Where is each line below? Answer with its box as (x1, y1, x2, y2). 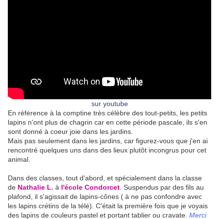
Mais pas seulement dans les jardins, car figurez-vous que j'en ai (8, 137, 208, 145)
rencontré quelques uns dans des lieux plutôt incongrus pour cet (8, 146, 206, 154)
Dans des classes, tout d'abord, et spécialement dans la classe (8, 174, 202, 182)
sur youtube (91, 100, 128, 108)
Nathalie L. (18, 183, 53, 192)
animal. (8, 155, 30, 164)
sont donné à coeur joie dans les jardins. (8, 128, 133, 136)
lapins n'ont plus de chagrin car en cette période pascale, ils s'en (8, 118, 207, 127)
